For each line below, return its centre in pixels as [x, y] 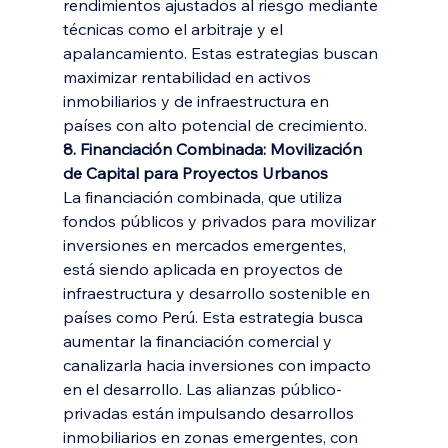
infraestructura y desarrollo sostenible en [218, 293]
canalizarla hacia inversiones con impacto [218, 365]
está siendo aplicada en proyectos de [204, 269]
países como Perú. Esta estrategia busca [214, 317]
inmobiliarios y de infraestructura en [197, 101]
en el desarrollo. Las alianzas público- [202, 389]
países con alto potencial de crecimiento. [214, 125]
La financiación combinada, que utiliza [204, 197]
